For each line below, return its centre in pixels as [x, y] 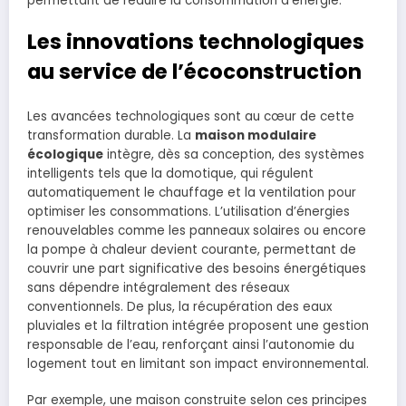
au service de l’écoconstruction [194, 71]
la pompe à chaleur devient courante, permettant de [192, 250]
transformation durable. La [111, 136]
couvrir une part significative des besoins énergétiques [197, 269]
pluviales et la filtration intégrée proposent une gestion [198, 326]
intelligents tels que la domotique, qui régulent [170, 174]
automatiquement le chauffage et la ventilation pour [192, 193]
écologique [65, 155]
